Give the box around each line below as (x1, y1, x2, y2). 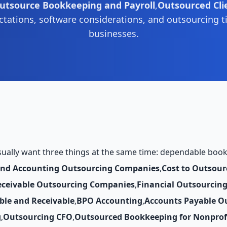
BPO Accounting (77, 195, 142, 206)
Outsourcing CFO (3, 211, 72, 222)
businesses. (88, 27, 139, 40)
